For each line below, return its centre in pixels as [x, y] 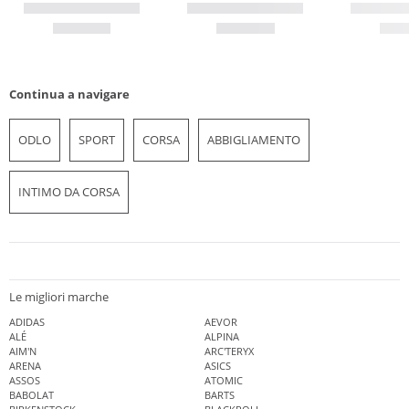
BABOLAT [31, 395]
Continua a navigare [69, 94]
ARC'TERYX [229, 351]
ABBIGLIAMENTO [254, 139]
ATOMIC [224, 381]
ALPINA [222, 337]
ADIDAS [27, 322]
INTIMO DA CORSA [69, 191]
